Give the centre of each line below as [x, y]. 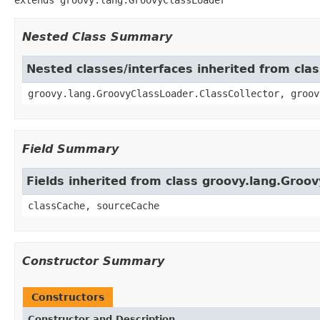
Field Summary [70, 149]
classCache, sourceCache [94, 205]
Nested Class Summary [97, 36]
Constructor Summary [93, 261]
